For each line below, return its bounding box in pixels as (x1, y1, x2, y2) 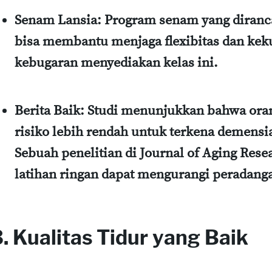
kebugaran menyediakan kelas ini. (15, 55, 218, 72)
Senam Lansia (15, 12, 97, 29)
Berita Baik (15, 103, 80, 120)
